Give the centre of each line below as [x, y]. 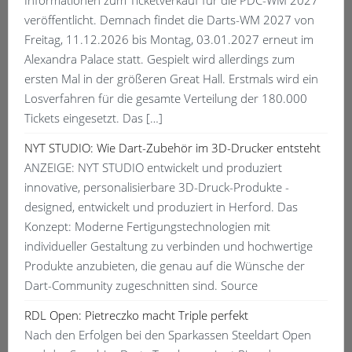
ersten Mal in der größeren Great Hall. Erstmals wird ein [171, 79]
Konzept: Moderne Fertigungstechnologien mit [147, 227]
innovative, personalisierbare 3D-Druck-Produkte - [157, 187]
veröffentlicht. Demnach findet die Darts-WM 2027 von [169, 20]
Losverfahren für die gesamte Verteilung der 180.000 [166, 99]
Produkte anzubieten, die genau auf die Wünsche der [165, 266]
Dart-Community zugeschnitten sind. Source [141, 286]
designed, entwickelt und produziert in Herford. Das [161, 207]
